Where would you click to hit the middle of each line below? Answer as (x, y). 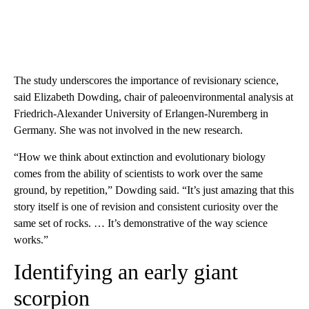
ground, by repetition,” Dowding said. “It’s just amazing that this (154, 190)
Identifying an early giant (126, 271)
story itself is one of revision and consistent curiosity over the (146, 206)
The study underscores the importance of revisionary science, (146, 80)
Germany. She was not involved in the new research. (128, 130)
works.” (31, 239)
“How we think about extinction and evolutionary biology (140, 157)
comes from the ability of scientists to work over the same (138, 173)
